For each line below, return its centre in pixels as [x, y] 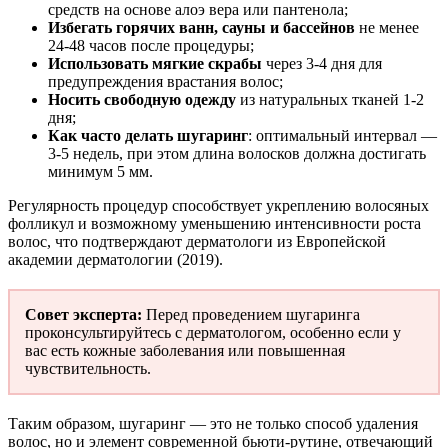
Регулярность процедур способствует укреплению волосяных [218, 206]
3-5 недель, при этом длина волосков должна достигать [237, 154]
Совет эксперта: [83, 315]
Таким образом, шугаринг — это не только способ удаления [213, 424]
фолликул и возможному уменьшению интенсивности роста [214, 224]
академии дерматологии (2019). [115, 260]
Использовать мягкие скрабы [155, 64]
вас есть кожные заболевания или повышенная [185, 351]
